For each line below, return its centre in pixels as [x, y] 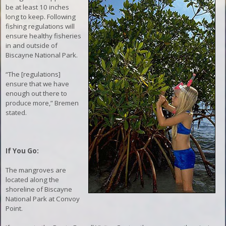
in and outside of [32, 45]
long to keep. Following [41, 16]
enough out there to [37, 93]
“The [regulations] [33, 74]
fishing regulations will [40, 26]
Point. [14, 208]
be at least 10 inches [38, 7]
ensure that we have [38, 83]
